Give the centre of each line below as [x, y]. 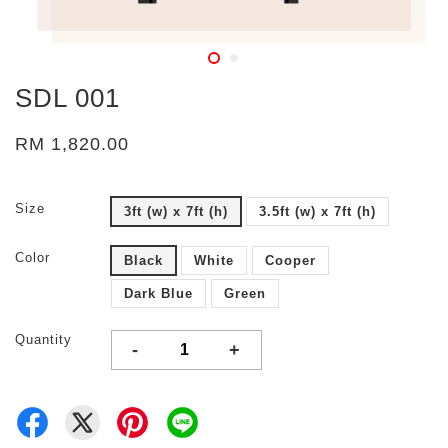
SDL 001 [67, 98]
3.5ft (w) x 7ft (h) [317, 211]
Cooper [290, 260]
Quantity [43, 339]
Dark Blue [158, 293]
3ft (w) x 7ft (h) [176, 211]
